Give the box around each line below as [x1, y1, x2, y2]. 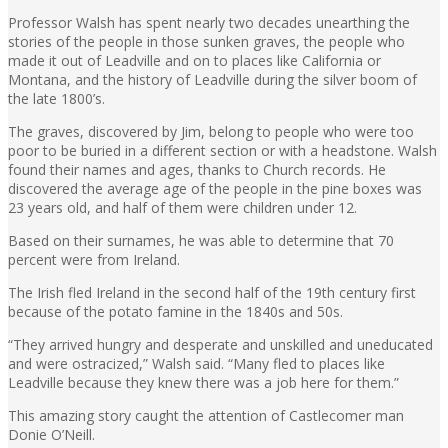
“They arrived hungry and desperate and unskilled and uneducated [8, 334, 433, 354]
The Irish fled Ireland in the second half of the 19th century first [8, 282, 416, 302]
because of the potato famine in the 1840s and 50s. [8, 301, 343, 321]
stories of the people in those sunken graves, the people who [8, 31, 405, 51]
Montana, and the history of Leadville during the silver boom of [8, 69, 417, 89]
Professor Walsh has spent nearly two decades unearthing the [8, 12, 410, 32]
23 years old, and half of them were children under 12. [8, 197, 357, 217]
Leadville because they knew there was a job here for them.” [8, 372, 399, 392]
